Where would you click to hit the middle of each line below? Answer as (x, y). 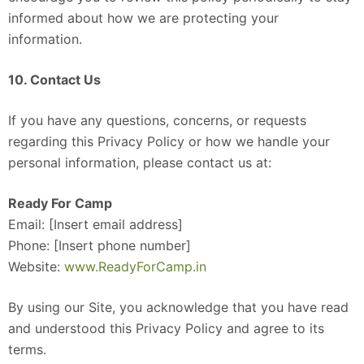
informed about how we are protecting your (143, 17)
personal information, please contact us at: (140, 162)
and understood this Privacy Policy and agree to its (166, 328)
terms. (27, 349)
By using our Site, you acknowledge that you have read (178, 307)
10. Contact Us (54, 79)
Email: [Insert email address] (95, 224)
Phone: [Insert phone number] (100, 245)
